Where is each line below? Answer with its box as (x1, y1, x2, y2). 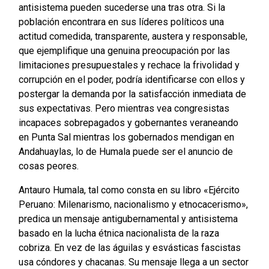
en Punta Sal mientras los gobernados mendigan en (18, 131, 234, 144)
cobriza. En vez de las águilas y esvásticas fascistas (18, 242, 241, 254)
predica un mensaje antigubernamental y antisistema (18, 213, 238, 225)
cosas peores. (18, 160, 79, 172)
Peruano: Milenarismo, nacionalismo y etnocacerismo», (18, 199, 248, 211)
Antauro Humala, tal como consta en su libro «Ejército (18, 184, 240, 196)
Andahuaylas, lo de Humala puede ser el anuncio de (18, 146, 233, 158)
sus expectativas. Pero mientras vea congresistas (18, 103, 229, 115)
